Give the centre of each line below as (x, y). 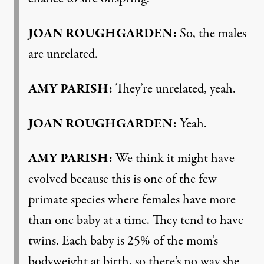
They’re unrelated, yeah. (174, 89)
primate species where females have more (132, 199)
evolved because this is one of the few (123, 179)
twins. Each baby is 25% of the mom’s (123, 241)
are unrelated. (63, 54)
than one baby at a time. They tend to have (136, 220)
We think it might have (174, 158)
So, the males (212, 33)
